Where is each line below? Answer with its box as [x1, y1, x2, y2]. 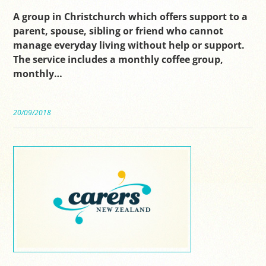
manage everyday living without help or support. [13, 39, 248, 52]
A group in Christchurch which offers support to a [13, 10, 248, 24]
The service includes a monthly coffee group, [13, 53, 224, 66]
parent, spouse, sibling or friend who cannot [13, 24, 224, 38]
